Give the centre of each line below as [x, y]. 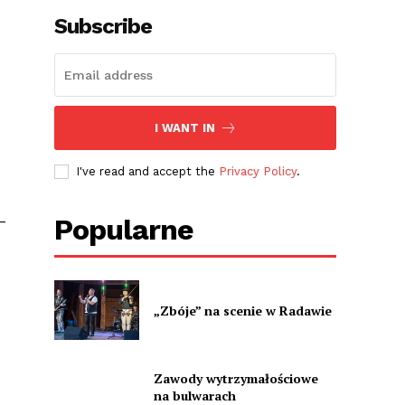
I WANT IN [184, 128]
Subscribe [104, 27]
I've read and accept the [148, 172]
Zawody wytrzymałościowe [235, 379]
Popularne [124, 230]
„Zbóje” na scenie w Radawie [242, 310]
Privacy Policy [258, 172]
